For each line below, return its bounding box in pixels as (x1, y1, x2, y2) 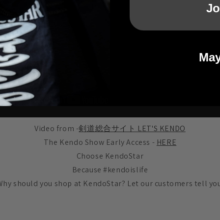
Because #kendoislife (72, 165, 148, 175)
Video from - (34, 123, 79, 134)
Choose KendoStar (76, 151, 144, 162)
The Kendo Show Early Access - (43, 137, 157, 148)
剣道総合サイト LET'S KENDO (79, 123, 186, 134)
